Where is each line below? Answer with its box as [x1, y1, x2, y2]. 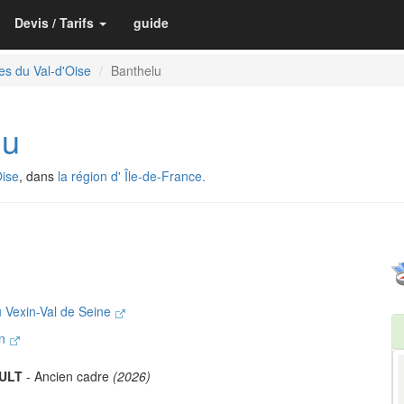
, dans [19, 167, 58, 185]
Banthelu [111, 61, 161, 79]
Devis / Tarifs [14, 14, 94, 32]
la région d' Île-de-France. [58, 167, 206, 185]
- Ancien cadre [23, 366, 113, 385]
